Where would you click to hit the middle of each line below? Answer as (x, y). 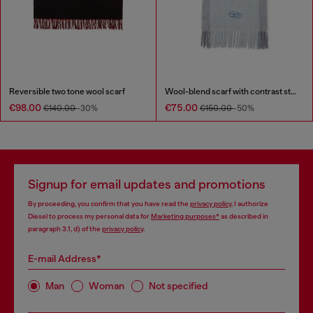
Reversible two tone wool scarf (67, 91)
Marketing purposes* (185, 216)
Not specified (179, 286)
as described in (244, 216)
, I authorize (250, 203)
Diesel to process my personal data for (89, 216)
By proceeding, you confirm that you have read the (109, 203)
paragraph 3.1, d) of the (65, 228)
